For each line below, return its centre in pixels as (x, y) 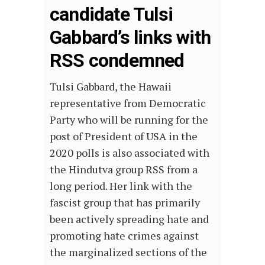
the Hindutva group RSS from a (124, 169)
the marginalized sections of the (128, 252)
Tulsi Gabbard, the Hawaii (111, 87)
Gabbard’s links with (130, 38)
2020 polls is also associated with (130, 153)
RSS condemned (117, 61)
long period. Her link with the (121, 186)
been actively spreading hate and (129, 219)
